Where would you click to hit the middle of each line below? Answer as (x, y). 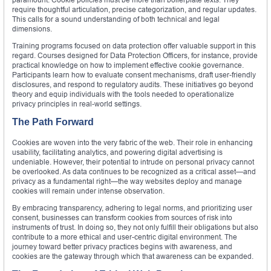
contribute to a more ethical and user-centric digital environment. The (125, 237)
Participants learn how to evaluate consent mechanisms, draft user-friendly (134, 75)
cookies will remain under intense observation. (88, 191)
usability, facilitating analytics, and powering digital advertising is (117, 152)
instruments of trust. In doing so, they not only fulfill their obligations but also (135, 227)
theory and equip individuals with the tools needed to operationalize (123, 94)
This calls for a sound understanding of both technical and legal (116, 19)
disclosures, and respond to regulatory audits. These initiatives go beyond (133, 85)
